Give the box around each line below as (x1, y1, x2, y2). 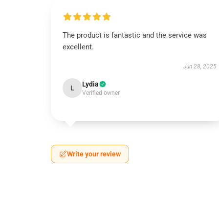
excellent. (63, 43, 94, 51)
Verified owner (82, 89, 120, 96)
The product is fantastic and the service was (63, 31, 207, 40)
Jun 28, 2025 (183, 63, 217, 70)
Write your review (67, 150, 121, 158)
